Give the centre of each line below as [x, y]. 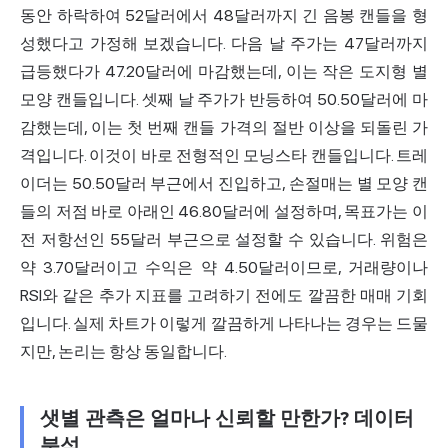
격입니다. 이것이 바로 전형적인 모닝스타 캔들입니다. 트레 [224, 156]
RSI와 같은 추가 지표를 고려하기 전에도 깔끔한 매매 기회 [224, 296]
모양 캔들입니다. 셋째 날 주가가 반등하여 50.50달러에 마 [224, 100]
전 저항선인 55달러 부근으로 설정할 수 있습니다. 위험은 [224, 240]
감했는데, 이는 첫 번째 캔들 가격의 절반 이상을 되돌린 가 [224, 128]
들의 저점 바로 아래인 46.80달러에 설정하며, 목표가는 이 [224, 212]
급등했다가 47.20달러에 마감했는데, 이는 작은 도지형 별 [224, 72]
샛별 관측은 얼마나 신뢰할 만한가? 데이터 [227, 419]
